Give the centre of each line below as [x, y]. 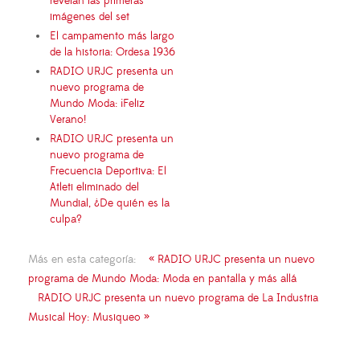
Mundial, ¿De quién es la [110, 203]
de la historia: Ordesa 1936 [112, 52]
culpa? [66, 219]
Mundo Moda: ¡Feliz [97, 103]
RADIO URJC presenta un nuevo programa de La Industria [178, 298]
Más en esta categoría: [82, 259]
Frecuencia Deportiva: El [108, 171]
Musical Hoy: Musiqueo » [89, 317]
